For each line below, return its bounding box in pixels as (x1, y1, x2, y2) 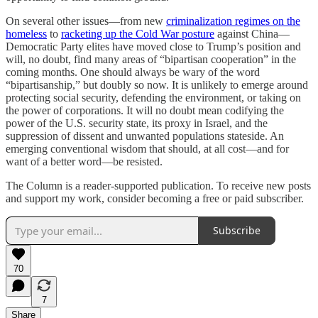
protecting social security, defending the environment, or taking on (6, 91, 301, 104)
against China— (214, 27, 290, 40)
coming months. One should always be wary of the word (6, 65, 260, 78)
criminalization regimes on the (166, 14, 300, 27)
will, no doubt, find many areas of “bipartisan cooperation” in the (6, 53, 296, 65)
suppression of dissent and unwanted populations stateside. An (6, 129, 284, 142)
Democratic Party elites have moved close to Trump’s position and (6, 40, 301, 53)
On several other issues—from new (6, 14, 166, 27)
